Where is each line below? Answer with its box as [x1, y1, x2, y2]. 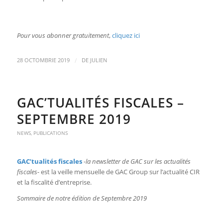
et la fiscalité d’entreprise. [16, 178, 92, 187]
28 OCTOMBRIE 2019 [16, 57, 70, 64]
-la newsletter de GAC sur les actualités [83, 157, 191, 166]
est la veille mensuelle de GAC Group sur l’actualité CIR [39, 167, 200, 177]
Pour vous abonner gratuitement [16, 31, 109, 40]
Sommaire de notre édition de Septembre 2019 [16, 194, 147, 203]
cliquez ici [111, 31, 140, 40]
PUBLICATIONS [33, 129, 68, 137]
